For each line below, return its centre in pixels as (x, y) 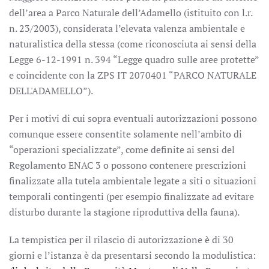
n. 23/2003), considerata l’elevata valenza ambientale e (127, 28)
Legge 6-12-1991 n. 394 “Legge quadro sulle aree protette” (134, 59)
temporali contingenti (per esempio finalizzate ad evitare (131, 196)
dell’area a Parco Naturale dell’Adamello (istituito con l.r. (131, 13)
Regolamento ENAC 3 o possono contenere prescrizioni (128, 165)
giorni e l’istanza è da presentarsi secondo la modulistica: (132, 255)
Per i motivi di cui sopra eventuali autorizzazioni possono (133, 118)
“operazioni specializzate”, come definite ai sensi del (122, 150)
